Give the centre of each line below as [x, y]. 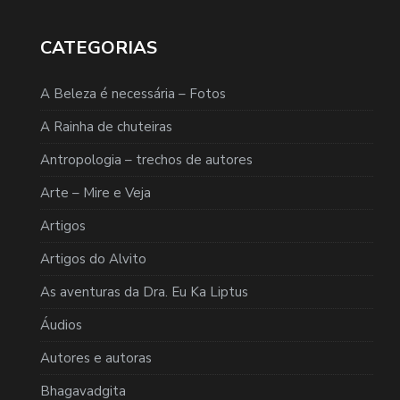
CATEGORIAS [99, 47]
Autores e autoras [96, 358]
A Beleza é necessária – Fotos [133, 93]
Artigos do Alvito [93, 258]
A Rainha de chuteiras [106, 126]
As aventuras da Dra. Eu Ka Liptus [144, 292]
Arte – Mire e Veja [96, 192]
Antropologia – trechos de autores [146, 159]
